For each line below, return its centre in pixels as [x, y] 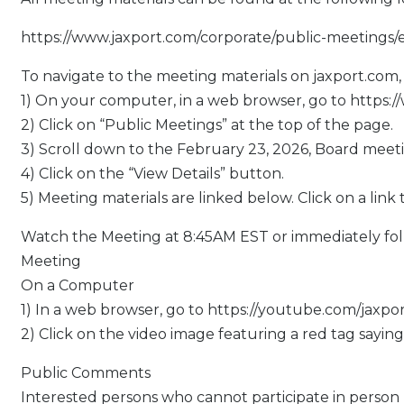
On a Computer [77, 286]
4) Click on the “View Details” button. [152, 174]
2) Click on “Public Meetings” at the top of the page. [207, 125]
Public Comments [85, 373]
